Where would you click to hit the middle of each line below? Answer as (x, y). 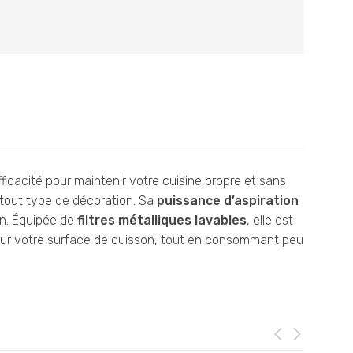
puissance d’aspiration (228, 200)
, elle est (270, 220)
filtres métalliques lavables (162, 220)
